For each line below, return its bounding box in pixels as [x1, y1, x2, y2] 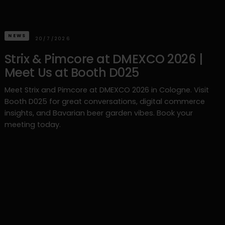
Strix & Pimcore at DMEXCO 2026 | [4, 51, 203, 68]
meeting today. [4, 119, 61, 130]
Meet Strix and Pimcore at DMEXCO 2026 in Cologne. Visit [4, 84, 209, 95]
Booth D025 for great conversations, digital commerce [4, 96, 205, 106]
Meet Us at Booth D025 [4, 64, 139, 81]
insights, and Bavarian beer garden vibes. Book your [4, 107, 193, 118]
